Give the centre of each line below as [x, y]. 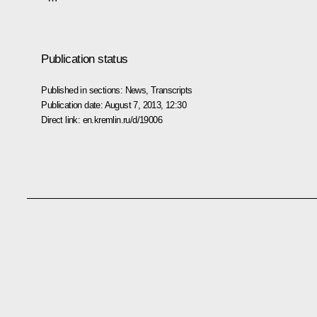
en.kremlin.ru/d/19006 [122, 120]
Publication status [85, 59]
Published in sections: [83, 90]
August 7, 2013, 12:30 [145, 105]
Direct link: [62, 120]
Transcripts [172, 90]
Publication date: [73, 105]
